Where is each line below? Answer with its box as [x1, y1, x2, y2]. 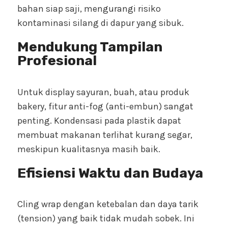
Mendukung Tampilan [17, 39, 162, 55]
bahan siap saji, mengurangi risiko [17, 3, 161, 15]
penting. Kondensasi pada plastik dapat [17, 115, 181, 126]
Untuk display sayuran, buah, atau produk [17, 86, 189, 98]
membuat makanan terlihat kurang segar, [17, 129, 192, 140]
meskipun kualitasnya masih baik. [17, 143, 160, 155]
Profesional [17, 52, 97, 69]
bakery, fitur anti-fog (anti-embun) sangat [17, 100, 193, 112]
